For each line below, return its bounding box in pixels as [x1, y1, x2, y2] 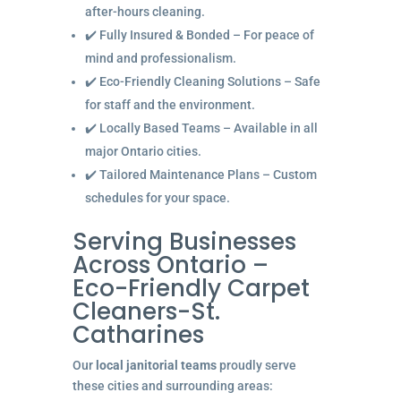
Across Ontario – [72, 248, 269, 281]
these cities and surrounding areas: [72, 378, 273, 393]
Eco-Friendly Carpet [72, 271, 310, 304]
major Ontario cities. [84, 143, 201, 158]
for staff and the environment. [84, 97, 255, 112]
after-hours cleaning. [84, 4, 205, 19]
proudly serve [216, 357, 296, 372]
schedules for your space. [84, 190, 230, 205]
